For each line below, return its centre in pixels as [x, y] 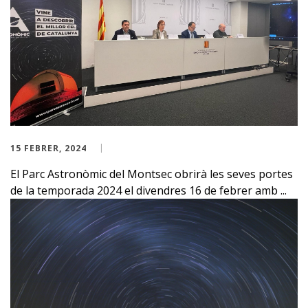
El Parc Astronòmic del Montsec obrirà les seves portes [152, 174]
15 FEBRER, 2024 [48, 148]
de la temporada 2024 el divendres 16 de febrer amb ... [148, 191]
